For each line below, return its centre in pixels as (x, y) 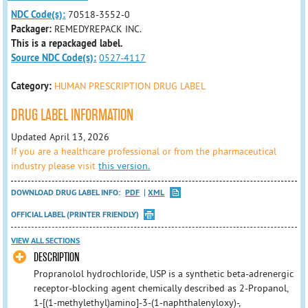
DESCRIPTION (56, 258)
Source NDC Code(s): (54, 58)
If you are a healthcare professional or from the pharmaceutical (144, 151)
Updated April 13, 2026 (60, 136)
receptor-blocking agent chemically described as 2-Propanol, (161, 288)
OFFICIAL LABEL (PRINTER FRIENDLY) (75, 214)
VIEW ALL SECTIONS (46, 241)
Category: (32, 86)
